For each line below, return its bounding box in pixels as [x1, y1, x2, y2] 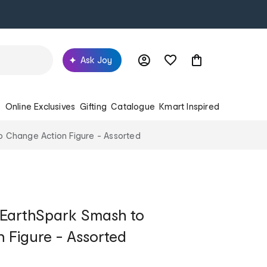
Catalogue [111, 101, 155, 111]
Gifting [79, 101, 107, 111]
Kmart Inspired [159, 101, 219, 111]
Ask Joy [80, 54, 112, 65]
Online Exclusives [5, 101, 76, 111]
